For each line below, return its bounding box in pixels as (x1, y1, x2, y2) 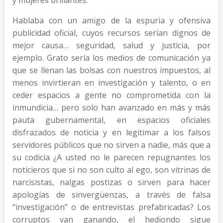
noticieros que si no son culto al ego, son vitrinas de (12, 164, 211, 175)
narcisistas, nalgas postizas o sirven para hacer (12, 177, 211, 188)
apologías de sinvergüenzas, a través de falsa (12, 189, 211, 200)
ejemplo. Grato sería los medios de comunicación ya (12, 52, 211, 63)
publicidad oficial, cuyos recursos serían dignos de (12, 27, 211, 38)
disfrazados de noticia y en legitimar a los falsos (12, 127, 211, 138)
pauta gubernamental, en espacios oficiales (12, 114, 211, 125)
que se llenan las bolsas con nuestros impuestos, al (12, 65, 211, 76)
